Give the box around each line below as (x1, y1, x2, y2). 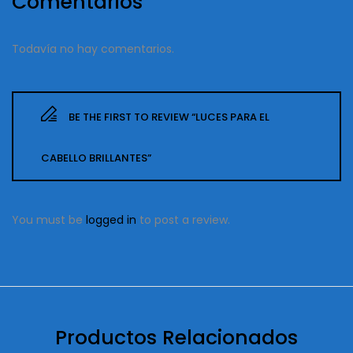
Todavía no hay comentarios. (12, 40, 174, 57)
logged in (86, 211, 136, 228)
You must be (12, 211, 86, 228)
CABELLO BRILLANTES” (41, 150, 151, 165)
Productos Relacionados (55, 323, 298, 351)
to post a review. (136, 211, 230, 228)
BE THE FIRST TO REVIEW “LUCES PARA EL (69, 109, 269, 124)
